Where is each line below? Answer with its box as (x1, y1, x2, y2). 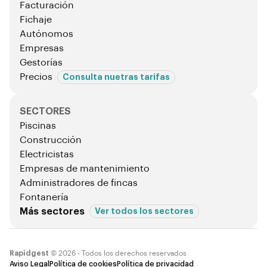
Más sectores (19, 206, 85, 216)
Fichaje (19, 15, 52, 25)
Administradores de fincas (19, 178, 138, 188)
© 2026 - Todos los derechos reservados (49, 250, 187, 257)
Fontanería (19, 192, 69, 202)
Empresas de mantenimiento (19, 163, 150, 173)
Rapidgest (10, 250, 49, 257)
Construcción (19, 135, 82, 145)
